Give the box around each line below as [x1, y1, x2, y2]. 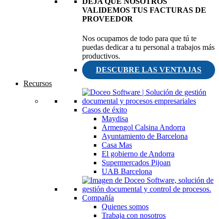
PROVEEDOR [82, 15, 133, 23]
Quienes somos [102, 202, 149, 211]
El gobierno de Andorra [102, 149, 175, 158]
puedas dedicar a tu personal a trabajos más [82, 43, 215, 51]
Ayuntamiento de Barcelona [102, 131, 188, 140]
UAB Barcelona [102, 167, 152, 175]
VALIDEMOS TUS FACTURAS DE [82, 6, 206, 15]
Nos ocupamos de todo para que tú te [82, 34, 197, 43]
